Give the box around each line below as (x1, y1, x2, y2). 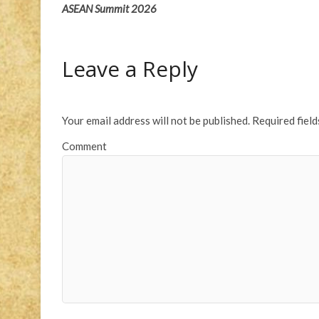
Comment (62, 139, 107, 152)
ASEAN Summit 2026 (62, 1, 157, 15)
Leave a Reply (62, 53, 198, 83)
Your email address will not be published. (62, 113, 250, 127)
